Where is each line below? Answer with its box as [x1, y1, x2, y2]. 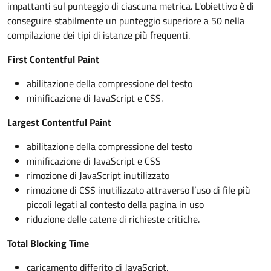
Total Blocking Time [7, 236, 89, 250]
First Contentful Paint [7, 52, 99, 67]
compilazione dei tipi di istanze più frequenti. [7, 28, 190, 42]
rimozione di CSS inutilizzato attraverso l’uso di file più [27, 183, 250, 197]
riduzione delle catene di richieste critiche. [27, 212, 200, 226]
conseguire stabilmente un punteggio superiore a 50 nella [7, 13, 244, 28]
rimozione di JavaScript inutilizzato [27, 168, 169, 183]
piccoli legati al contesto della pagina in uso [27, 197, 204, 212]
